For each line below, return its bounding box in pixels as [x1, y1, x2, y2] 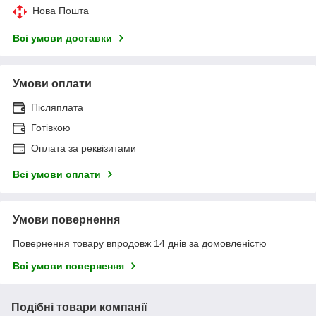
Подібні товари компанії [11, 300, 147, 313]
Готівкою [31, 121, 71, 133]
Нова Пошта [32, 4, 89, 16]
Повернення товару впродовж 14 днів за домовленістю [13, 237, 267, 249]
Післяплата [31, 101, 83, 113]
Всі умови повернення [13, 260, 124, 272]
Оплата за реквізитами [31, 142, 136, 154]
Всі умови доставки [13, 32, 112, 44]
